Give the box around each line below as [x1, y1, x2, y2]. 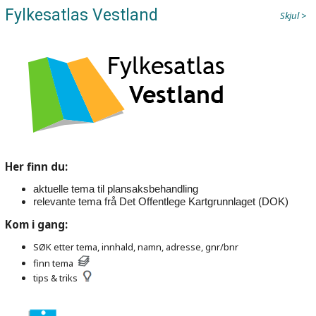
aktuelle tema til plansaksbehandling [33, 183, 198, 195]
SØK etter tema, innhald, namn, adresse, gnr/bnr [33, 241, 238, 253]
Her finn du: [5, 159, 68, 174]
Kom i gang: [5, 217, 68, 231]
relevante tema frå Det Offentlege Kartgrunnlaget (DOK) [33, 196, 288, 207]
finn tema [33, 257, 78, 269]
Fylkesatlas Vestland [5, 6, 158, 25]
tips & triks [33, 272, 82, 284]
